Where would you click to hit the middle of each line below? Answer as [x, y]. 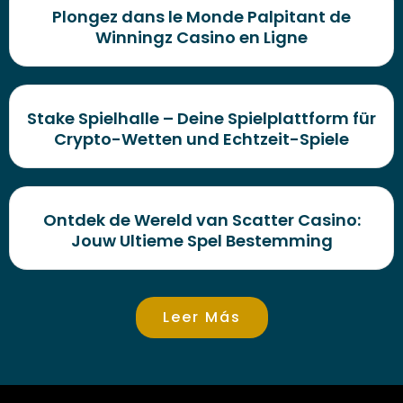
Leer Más [201, 317]
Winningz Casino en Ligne [201, 37]
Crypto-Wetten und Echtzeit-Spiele [201, 139]
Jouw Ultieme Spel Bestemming [201, 240]
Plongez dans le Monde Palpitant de [201, 16]
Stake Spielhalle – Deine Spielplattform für [201, 118]
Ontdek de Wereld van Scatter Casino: [201, 219]
